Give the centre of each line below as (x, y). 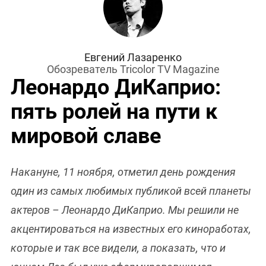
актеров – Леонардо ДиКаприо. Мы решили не (125, 210)
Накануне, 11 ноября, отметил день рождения (123, 172)
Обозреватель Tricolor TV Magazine (133, 69)
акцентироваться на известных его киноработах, (131, 229)
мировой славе (86, 136)
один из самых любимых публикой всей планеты (131, 191)
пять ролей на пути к (114, 112)
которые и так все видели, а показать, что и (118, 248)
